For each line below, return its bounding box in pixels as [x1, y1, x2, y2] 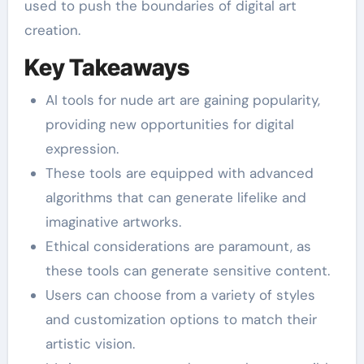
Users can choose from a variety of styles [45, 285, 315, 304]
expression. [45, 139, 119, 158]
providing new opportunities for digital [45, 115, 294, 133]
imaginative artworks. [45, 212, 181, 231]
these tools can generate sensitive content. [45, 261, 330, 279]
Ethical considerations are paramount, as [45, 236, 311, 255]
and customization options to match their [45, 310, 317, 328]
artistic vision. [45, 334, 135, 353]
